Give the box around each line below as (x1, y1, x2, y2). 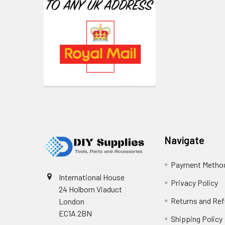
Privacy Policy (171, 178, 218, 188)
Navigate (165, 134, 205, 147)
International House (59, 172, 125, 182)
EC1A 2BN (59, 208, 92, 218)
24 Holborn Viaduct (59, 184, 122, 194)
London (59, 196, 84, 206)
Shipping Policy (171, 214, 223, 224)
